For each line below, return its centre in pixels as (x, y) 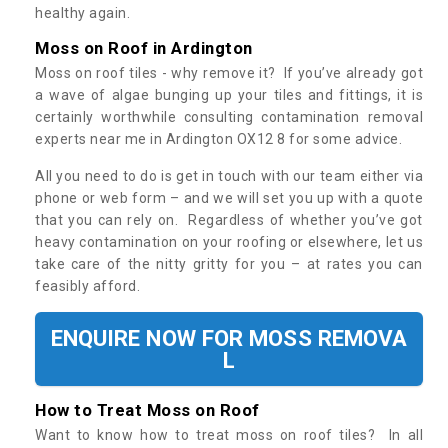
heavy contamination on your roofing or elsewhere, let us (229, 242)
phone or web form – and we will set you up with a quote (229, 198)
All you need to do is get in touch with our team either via (229, 176)
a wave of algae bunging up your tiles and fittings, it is (229, 95)
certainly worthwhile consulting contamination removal (229, 117)
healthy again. (82, 13)
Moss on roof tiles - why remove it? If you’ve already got (229, 73)
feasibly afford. (87, 286)
